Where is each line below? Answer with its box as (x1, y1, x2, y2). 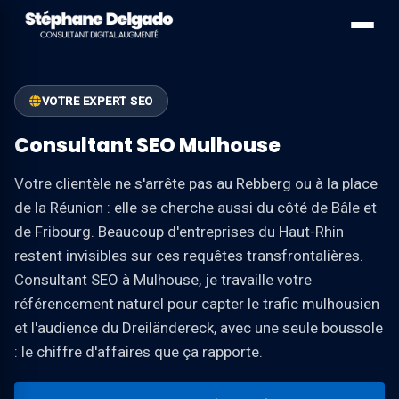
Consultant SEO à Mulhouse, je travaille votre (14, 271, 312, 289)
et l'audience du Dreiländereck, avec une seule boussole (14, 319, 383, 337)
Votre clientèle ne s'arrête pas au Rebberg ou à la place (14, 175, 378, 192)
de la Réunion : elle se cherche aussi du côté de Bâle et (14, 199, 377, 216)
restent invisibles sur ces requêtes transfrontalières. (14, 247, 363, 265)
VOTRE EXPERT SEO (41, 94, 153, 108)
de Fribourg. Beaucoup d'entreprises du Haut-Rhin (14, 223, 344, 240)
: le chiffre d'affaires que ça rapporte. (14, 343, 263, 361)
